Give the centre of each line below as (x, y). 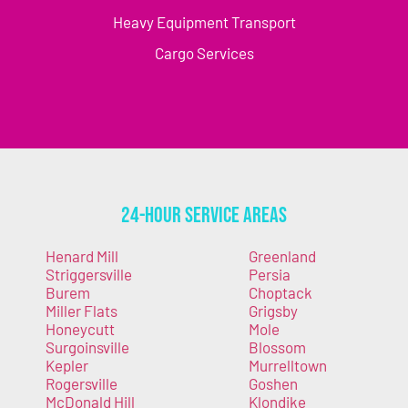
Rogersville (82, 383)
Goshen (273, 383)
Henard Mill (82, 255)
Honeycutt (80, 328)
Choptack (280, 292)
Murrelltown (287, 365)
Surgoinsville (87, 347)
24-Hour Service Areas (204, 215)
